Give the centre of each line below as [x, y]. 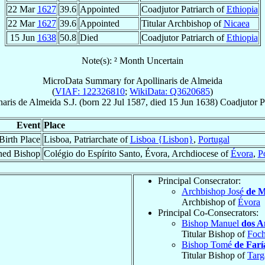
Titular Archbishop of [182, 23]
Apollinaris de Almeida [179, 80]
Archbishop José [214, 191]
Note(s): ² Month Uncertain [132, 60]
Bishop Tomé [208, 244]
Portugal [214, 139]
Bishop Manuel [211, 223]
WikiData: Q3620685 [170, 91]
